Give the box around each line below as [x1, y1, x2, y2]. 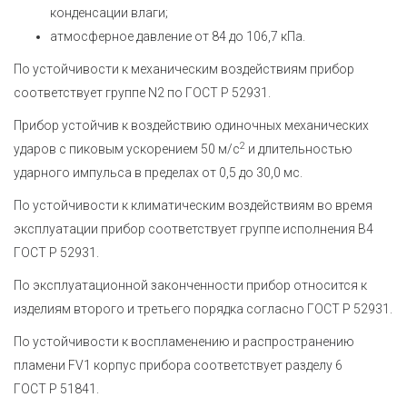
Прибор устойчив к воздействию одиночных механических [14, 118, 369, 133]
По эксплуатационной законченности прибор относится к [14, 278, 367, 293]
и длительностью [245, 142, 352, 156]
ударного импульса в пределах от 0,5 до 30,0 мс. [14, 165, 303, 180]
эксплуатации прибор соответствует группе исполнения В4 [14, 222, 373, 236]
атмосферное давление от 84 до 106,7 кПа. [50, 29, 305, 44]
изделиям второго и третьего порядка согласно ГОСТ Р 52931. [14, 302, 392, 316]
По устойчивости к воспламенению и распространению [14, 334, 354, 349]
